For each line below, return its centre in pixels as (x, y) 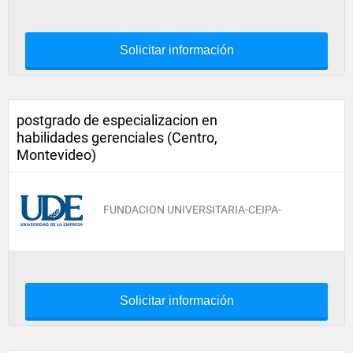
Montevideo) (56, 155)
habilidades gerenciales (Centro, (117, 137)
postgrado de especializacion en (117, 120)
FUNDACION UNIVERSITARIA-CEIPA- (192, 210)
